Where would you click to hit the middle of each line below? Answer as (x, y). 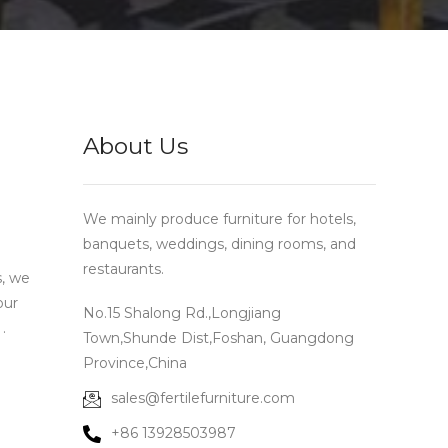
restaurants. (123, 269)
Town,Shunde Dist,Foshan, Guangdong (218, 338)
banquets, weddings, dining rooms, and (219, 244)
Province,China (135, 363)
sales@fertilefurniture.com (203, 398)
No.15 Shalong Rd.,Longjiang (182, 313)
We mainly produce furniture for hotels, (219, 219)
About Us (135, 146)
